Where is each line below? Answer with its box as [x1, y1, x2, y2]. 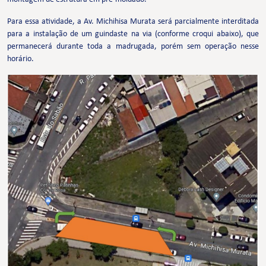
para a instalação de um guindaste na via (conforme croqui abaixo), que [7, 30, 259, 39]
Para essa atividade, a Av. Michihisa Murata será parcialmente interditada [7, 17, 259, 27]
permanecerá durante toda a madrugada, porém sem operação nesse [7, 42, 259, 52]
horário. [7, 55, 34, 64]
